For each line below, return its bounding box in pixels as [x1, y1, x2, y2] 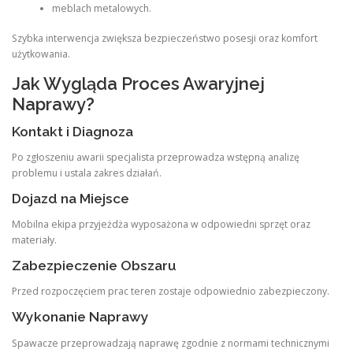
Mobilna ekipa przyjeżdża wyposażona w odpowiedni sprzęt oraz [12, 217, 310, 231]
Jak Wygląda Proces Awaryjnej [12, 72, 265, 94]
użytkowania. [12, 47, 70, 61]
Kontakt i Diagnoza [12, 123, 133, 139]
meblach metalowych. [51, 2, 151, 15]
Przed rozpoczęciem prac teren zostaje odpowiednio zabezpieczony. [12, 284, 329, 299]
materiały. [12, 233, 57, 247]
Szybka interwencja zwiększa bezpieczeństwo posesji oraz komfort [12, 32, 318, 46]
